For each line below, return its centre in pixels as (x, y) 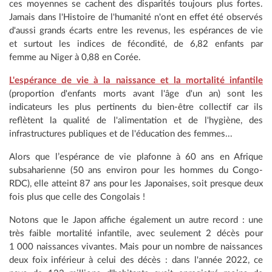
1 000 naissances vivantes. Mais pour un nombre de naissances (136, 247)
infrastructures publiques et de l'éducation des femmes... (121, 134)
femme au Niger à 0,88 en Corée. (75, 58)
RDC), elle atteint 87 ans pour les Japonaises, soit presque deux (136, 184)
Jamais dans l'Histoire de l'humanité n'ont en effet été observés (136, 18)
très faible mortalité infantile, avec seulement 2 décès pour (136, 234)
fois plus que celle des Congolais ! (77, 197)
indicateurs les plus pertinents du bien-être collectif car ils (136, 107)
